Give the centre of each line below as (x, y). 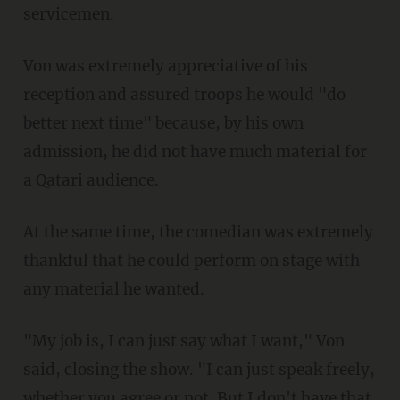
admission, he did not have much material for (195, 152)
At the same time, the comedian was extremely (28, 233)
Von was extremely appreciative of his (28, 67)
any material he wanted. (113, 290)
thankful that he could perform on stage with (191, 261)
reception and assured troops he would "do (184, 95)
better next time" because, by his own (163, 124)
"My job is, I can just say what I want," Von (35, 342)
